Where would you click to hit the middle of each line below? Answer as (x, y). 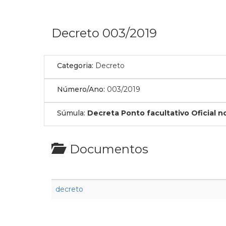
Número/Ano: (81, 89)
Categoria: (75, 66)
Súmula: (71, 113)
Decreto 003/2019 (104, 33)
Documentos (106, 149)
